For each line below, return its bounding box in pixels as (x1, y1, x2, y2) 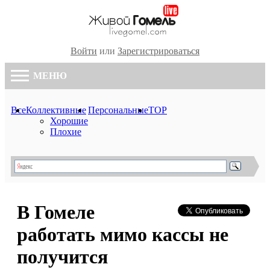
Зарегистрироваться (118, 46, 199, 56)
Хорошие (50, 116, 88, 126)
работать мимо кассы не (17, 224, 228, 246)
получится (17, 246, 108, 268)
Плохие (50, 127, 81, 137)
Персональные (88, 105, 148, 115)
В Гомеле (17, 201, 95, 224)
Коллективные (26, 105, 86, 115)
